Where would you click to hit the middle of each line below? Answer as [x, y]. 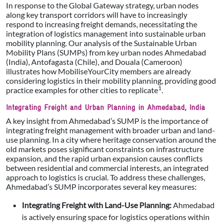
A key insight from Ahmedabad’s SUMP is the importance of [107, 121]
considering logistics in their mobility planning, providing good [111, 81]
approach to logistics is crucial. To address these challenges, [106, 177]
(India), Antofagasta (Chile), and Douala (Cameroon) [94, 62]
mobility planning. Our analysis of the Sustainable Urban [101, 43]
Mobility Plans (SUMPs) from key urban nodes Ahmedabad [106, 53]
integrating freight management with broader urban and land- [111, 130]
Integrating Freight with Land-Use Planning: [97, 205]
